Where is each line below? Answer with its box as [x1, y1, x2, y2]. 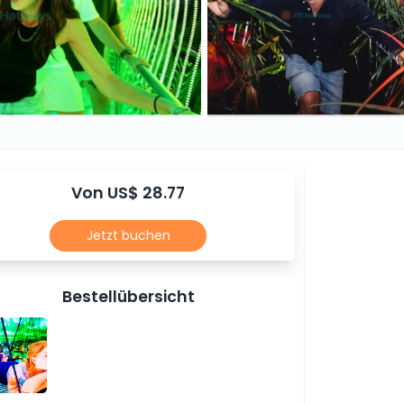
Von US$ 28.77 [71, 182, 185, 205]
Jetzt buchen [86, 225, 170, 244]
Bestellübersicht [61, 286, 195, 308]
